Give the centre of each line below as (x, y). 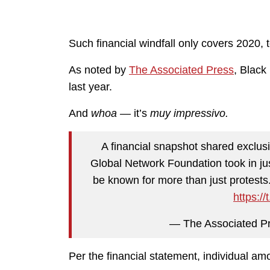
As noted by (99, 70)
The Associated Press (181, 70)
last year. (90, 87)
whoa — (111, 114)
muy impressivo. (189, 114)
